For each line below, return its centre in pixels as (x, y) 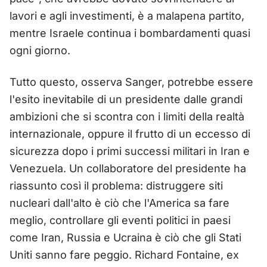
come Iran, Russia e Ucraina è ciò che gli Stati (125, 237)
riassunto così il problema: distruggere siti (116, 185)
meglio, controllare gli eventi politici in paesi (120, 220)
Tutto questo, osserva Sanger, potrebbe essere (131, 82)
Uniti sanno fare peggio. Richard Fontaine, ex (124, 254)
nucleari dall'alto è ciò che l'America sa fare (119, 203)
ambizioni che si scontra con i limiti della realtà (127, 116)
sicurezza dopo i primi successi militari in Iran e (130, 151)
